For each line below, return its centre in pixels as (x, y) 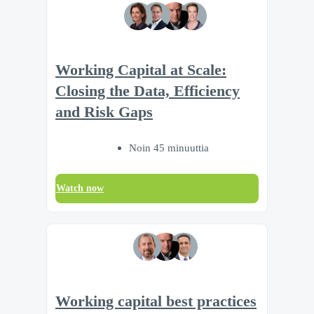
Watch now (80, 189)
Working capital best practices (156, 301)
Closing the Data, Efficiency (148, 91)
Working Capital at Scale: (141, 70)
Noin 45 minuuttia (169, 148)
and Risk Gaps (104, 112)
